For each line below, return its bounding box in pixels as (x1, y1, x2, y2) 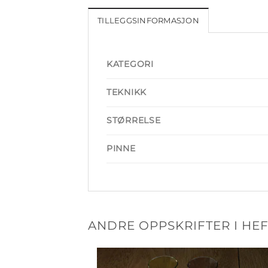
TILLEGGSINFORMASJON (98, 16, 199, 25)
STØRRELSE (106, 114, 161, 126)
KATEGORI (106, 58, 154, 69)
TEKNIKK (106, 86, 147, 98)
